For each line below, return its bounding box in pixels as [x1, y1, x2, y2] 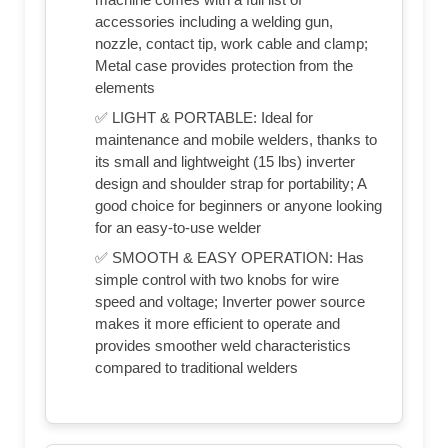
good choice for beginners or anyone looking [95, 197, 382, 215]
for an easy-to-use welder [95, 219, 261, 237]
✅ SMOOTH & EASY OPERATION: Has [95, 249, 364, 267]
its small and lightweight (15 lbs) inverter [95, 153, 355, 171]
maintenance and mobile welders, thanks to [95, 131, 377, 149]
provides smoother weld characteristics [95, 337, 351, 355]
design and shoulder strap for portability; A [95, 175, 366, 193]
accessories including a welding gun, [95, 13, 333, 31]
